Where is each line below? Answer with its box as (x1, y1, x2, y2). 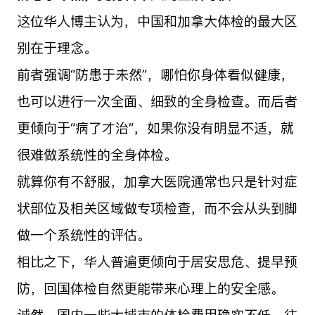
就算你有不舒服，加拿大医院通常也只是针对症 (16, 172, 297, 190)
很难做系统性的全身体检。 (16, 146, 177, 163)
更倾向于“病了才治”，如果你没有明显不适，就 (16, 119, 294, 136)
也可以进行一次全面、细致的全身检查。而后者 (16, 92, 297, 110)
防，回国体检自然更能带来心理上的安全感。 (16, 279, 284, 297)
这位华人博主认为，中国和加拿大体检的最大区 (16, 12, 297, 30)
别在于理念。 (16, 39, 97, 56)
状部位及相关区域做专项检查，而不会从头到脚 (16, 199, 297, 217)
